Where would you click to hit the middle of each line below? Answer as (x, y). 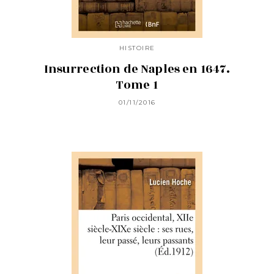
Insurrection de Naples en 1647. (137, 69)
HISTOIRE (137, 48)
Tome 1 (137, 85)
